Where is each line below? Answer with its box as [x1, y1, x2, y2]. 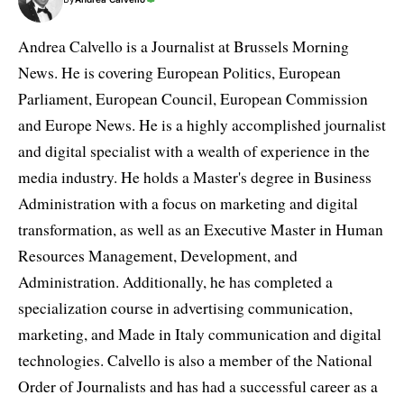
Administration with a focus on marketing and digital [18, 192, 358, 214]
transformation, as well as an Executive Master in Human [18, 218, 383, 240]
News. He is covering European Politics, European [18, 61, 341, 83]
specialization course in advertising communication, [18, 297, 353, 318]
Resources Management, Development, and [18, 244, 298, 266]
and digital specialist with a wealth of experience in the [18, 140, 370, 161]
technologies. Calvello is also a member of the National [18, 349, 372, 371]
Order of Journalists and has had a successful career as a [18, 375, 378, 397]
